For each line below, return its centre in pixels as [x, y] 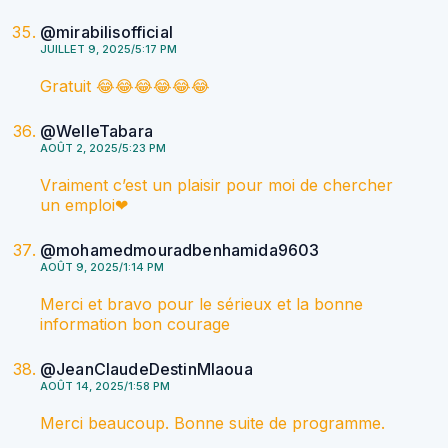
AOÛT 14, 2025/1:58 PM [105, 386]
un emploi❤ [84, 205]
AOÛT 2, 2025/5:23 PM [103, 148]
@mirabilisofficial [106, 32]
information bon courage [135, 324]
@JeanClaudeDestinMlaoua [146, 369]
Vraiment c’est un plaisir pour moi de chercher [216, 185]
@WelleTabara [96, 131]
